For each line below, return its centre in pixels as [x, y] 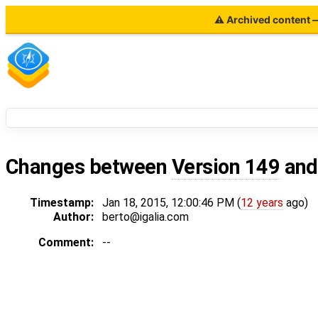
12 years [262, 203]
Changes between [89, 167]
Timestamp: [62, 203]
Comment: [66, 243]
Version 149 [226, 167]
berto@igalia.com [146, 217]
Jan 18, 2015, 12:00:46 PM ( [171, 203]
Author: [73, 217]
